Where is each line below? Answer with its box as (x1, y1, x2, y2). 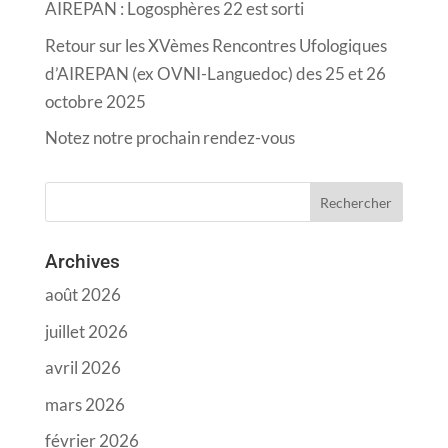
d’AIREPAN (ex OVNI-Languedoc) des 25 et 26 (44, 62, 386, 84)
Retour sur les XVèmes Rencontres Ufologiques (44, 34, 387, 56)
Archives (44, 250, 120, 274)
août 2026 (44, 284, 121, 306)
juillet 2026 (44, 320, 128, 342)
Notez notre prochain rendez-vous (44, 127, 295, 149)
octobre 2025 (44, 90, 146, 112)
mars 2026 (44, 393, 125, 415)
